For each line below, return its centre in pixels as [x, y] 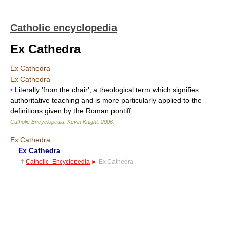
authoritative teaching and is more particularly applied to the [106, 100]
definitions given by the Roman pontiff [70, 111]
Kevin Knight [83, 122]
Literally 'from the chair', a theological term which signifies [106, 90]
